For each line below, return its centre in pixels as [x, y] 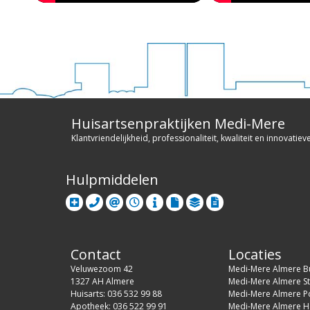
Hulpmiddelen [112, 179]
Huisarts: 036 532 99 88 [116, 293]
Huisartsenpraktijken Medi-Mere [178, 123]
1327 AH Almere [102, 281]
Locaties [255, 254]
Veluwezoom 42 [102, 268]
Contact [96, 254]
